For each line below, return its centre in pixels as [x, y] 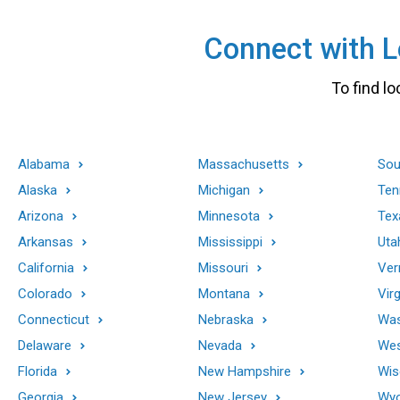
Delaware [45, 345]
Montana [224, 293]
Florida [37, 371]
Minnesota [229, 216]
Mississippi [230, 242]
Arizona [41, 216]
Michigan [224, 190]
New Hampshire [244, 371]
